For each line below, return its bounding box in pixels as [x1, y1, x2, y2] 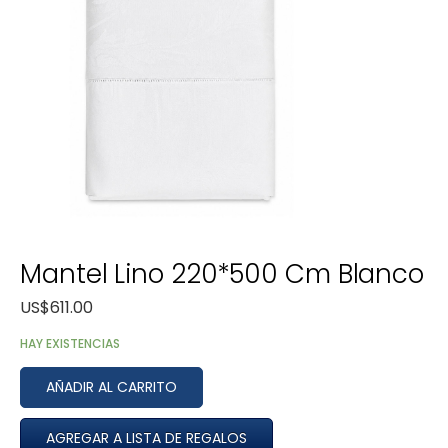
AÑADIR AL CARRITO [46, 377, 177, 398]
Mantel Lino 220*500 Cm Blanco [20, 256, 425, 293]
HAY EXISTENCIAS [20, 335, 120, 353]
